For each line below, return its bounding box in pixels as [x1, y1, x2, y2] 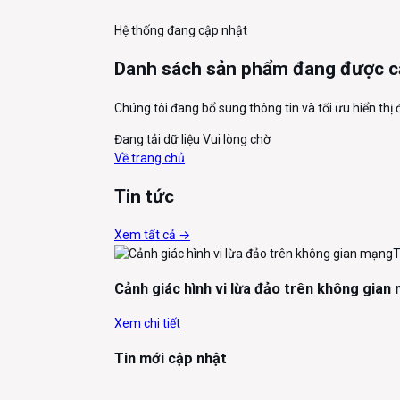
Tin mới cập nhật [114, 349, 227, 367]
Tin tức [114, 186, 174, 208]
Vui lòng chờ [203, 131, 271, 146]
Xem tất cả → [114, 228, 190, 243]
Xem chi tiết [114, 316, 180, 331]
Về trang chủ [114, 150, 185, 165]
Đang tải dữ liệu [114, 131, 200, 146]
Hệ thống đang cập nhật [114, 22, 247, 37]
